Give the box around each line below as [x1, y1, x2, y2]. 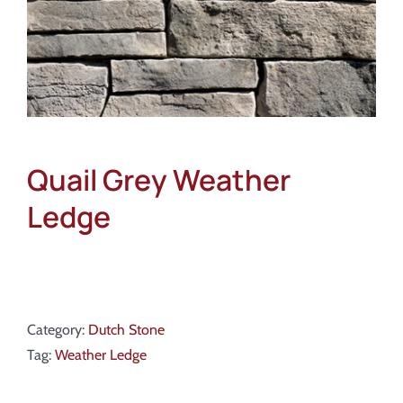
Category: [27, 321, 88, 339]
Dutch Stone [88, 321, 165, 339]
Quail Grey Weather [27, 160, 291, 201]
